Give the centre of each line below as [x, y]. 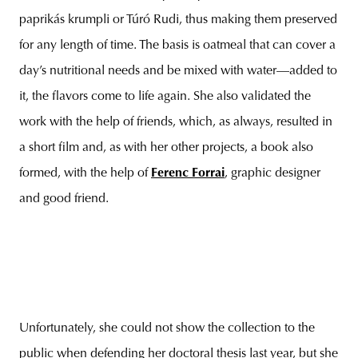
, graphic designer [272, 173]
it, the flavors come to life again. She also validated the [165, 97]
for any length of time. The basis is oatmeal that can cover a [177, 46]
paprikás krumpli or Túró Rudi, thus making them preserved [178, 20]
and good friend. [64, 199]
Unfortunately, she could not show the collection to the [167, 328]
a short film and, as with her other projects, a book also [166, 148]
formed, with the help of [85, 173]
